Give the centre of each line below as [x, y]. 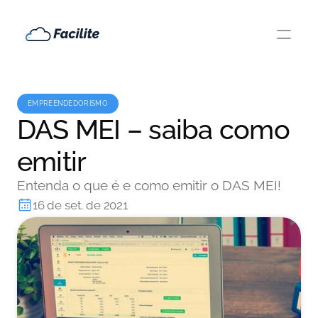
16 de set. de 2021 [80, 205]
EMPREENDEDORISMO [68, 103]
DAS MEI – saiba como [153, 130]
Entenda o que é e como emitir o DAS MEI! [149, 185]
